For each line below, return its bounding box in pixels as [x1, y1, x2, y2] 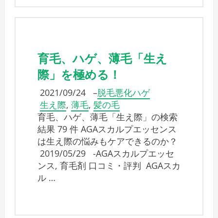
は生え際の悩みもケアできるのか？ [37, 135, 178, 147]
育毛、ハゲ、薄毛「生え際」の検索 [37, 111, 178, 123]
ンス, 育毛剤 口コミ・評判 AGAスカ [37, 160, 181, 172]
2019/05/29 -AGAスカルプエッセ [37, 147, 174, 160]
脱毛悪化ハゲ [97, 87, 150, 99]
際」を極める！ [37, 65, 121, 83]
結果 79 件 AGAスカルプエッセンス [37, 123, 177, 135]
